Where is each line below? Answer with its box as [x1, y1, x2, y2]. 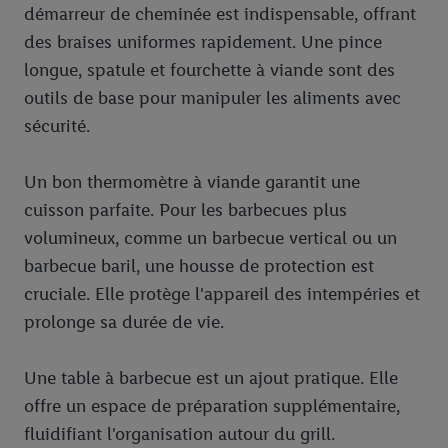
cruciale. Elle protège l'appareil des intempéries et [24, 283, 420, 306]
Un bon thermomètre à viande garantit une [24, 171, 360, 194]
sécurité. [24, 115, 90, 138]
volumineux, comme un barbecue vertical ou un [24, 227, 397, 250]
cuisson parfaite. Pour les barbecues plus [24, 199, 347, 222]
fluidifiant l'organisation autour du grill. [24, 423, 335, 446]
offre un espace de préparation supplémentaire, [24, 395, 400, 418]
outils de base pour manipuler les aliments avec [24, 87, 401, 110]
